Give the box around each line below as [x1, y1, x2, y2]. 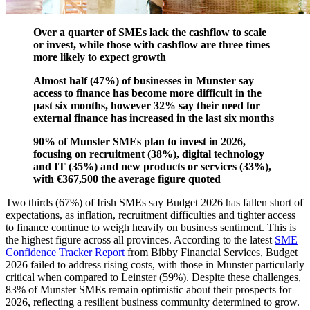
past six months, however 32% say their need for [33, 99, 260, 111]
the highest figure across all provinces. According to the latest [6, 233, 275, 246]
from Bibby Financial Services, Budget [125, 246, 298, 258]
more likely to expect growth [33, 51, 166, 63]
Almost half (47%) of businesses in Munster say [33, 74, 254, 86]
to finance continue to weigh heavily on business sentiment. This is [6, 221, 296, 233]
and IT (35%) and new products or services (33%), [33, 160, 271, 172]
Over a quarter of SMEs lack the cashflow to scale [33, 26, 266, 38]
